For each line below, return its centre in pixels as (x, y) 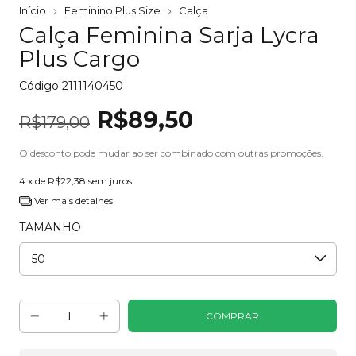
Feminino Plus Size (112, 10)
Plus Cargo (79, 58)
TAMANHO (50, 227)
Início (33, 10)
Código (41, 85)
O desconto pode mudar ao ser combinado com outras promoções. (171, 153)
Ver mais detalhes (72, 200)
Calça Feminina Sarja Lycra (169, 35)
